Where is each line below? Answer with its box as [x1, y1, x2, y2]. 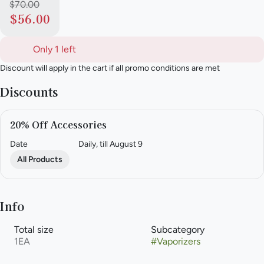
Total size [14, 224, 54, 236]
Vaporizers [157, 236, 200, 247]
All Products [17, 154, 62, 165]
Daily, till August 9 [78, 139, 143, 150]
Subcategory [151, 224, 204, 236]
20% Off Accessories [10, 117, 107, 132]
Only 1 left [33, 44, 76, 55]
